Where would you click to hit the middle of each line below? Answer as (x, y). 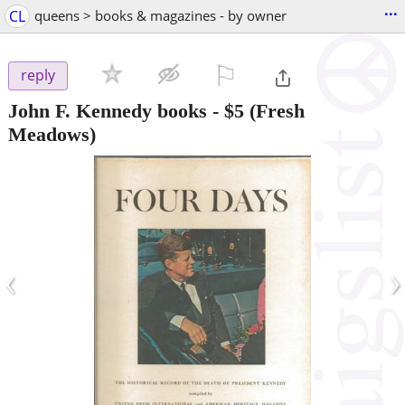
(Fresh (274, 110)
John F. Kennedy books (108, 110)
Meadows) (52, 134)
